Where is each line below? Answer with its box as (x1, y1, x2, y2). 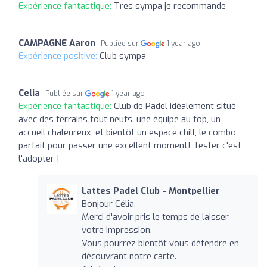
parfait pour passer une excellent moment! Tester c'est (18, 139, 241, 151)
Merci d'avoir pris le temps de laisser (81, 210, 229, 223)
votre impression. (81, 223, 152, 236)
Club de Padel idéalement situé (114, 100, 236, 112)
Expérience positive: (18, 49, 100, 62)
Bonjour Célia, (81, 197, 136, 210)
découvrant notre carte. (81, 250, 176, 262)
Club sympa (100, 49, 146, 62)
